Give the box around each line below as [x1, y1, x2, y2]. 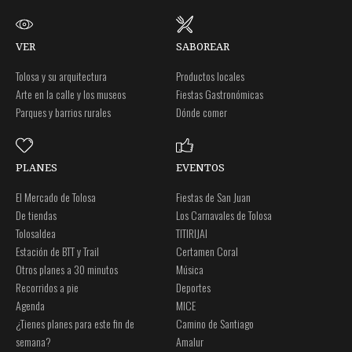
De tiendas [16, 206, 57, 223]
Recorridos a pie [16, 278, 79, 295]
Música [176, 260, 203, 277]
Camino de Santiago [176, 314, 254, 332]
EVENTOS [176, 161, 225, 174]
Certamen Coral [176, 242, 238, 259]
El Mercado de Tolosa [16, 188, 96, 205]
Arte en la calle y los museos [16, 85, 126, 102]
